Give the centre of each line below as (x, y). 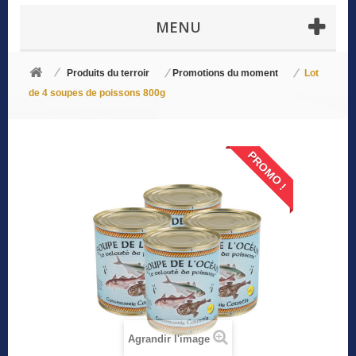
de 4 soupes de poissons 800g (97, 93)
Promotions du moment (225, 74)
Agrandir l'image (169, 339)
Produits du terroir (108, 74)
